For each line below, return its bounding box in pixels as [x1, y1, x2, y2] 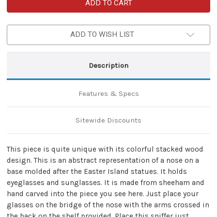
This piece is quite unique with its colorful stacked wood [7, 144, 203, 154]
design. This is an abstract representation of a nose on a [7, 155, 199, 165]
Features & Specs [78, 89, 139, 98]
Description [89, 61, 128, 70]
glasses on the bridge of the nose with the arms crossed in [7, 200, 209, 209]
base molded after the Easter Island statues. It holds [7, 167, 187, 176]
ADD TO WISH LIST [70, 30, 134, 39]
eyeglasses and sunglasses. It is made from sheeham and [7, 178, 204, 187]
